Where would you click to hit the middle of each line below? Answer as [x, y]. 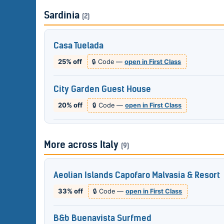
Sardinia [63, 15]
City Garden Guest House [102, 89]
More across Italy [82, 144]
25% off [70, 62]
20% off [70, 105]
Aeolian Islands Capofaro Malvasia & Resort [136, 175]
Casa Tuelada [78, 46]
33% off [71, 191]
